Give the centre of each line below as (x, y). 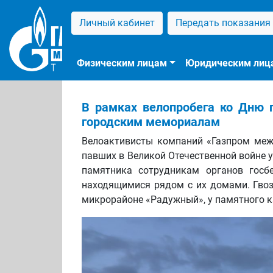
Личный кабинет (117, 23)
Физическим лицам (122, 63)
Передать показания (223, 23)
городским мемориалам (151, 122)
